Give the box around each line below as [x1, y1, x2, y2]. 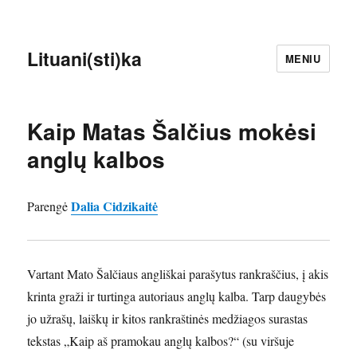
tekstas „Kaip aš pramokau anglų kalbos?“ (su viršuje [27, 332, 295, 349]
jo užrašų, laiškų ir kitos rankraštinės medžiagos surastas [27, 310, 308, 327]
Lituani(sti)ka [27, 45, 143, 72]
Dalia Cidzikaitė [71, 197, 159, 215]
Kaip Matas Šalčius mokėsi [27, 115, 317, 147]
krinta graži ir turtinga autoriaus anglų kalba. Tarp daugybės [27, 288, 327, 304]
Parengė [27, 198, 72, 214]
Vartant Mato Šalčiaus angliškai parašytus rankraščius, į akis [27, 265, 329, 282]
